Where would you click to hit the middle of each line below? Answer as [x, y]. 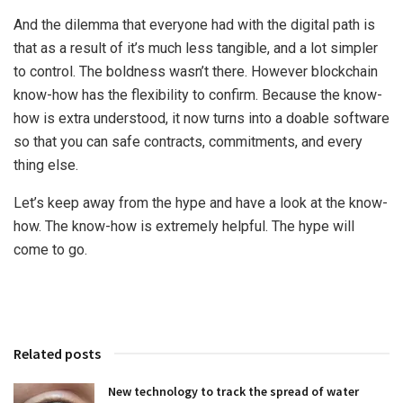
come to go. [50, 249]
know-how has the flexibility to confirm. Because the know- [198, 94]
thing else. [46, 165]
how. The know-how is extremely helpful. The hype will [184, 226]
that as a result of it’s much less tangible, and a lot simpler [196, 48]
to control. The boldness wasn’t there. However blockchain [196, 71]
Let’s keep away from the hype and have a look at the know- [201, 202]
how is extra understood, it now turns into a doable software [201, 118]
